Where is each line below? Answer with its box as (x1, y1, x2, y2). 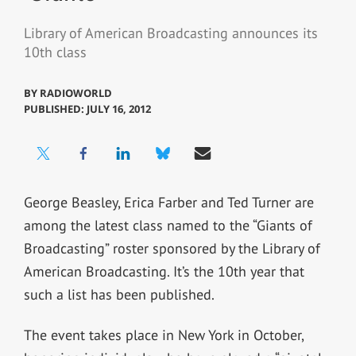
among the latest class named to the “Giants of (23, 215, 312, 234)
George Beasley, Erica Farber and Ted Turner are (23, 192, 314, 211)
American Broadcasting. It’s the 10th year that (23, 261, 304, 281)
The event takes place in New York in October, (23, 325, 304, 344)
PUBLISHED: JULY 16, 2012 (23, 101, 151, 116)
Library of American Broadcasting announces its (23, 24, 318, 43)
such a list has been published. (23, 284, 215, 304)
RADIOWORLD (39, 85, 112, 100)
